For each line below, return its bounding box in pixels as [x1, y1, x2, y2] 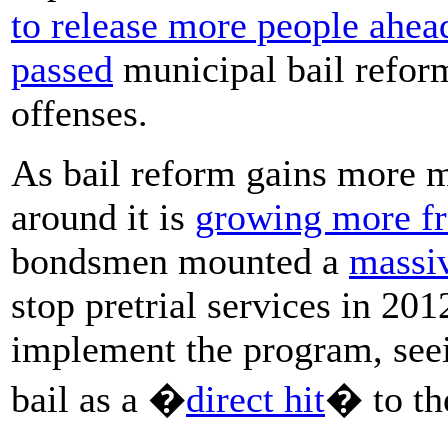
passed [11, 47, 113, 90]
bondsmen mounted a [11, 239, 349, 282]
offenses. [11, 91, 148, 134]
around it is [11, 195, 195, 238]
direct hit [186, 377, 325, 420]
